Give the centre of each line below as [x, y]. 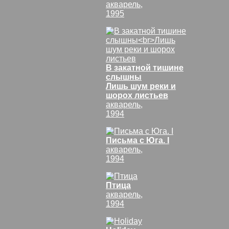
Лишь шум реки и [141, 86]
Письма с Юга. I [138, 140]
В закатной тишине [145, 68]
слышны [124, 77]
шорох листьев [137, 95]
